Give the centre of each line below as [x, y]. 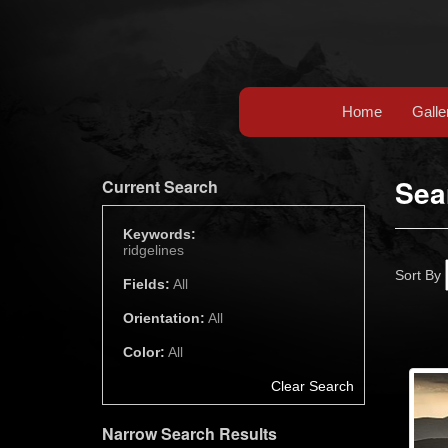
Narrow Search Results [189, 433]
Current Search [160, 186]
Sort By [419, 275]
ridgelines [153, 250]
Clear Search [312, 386]
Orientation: [164, 318]
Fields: [146, 284]
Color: [144, 352]
